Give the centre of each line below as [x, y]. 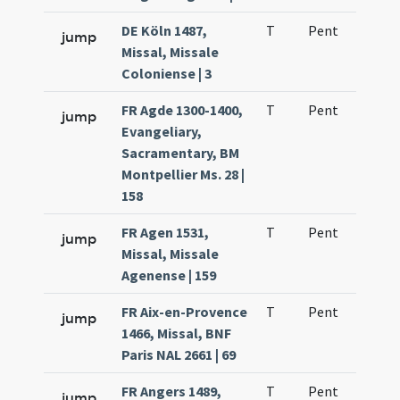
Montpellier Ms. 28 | [183, 174]
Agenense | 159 [169, 275]
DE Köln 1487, [165, 30]
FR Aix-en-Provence [185, 312]
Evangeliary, [162, 131]
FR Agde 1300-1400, [183, 110]
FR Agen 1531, [166, 232]
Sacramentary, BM [181, 153]
